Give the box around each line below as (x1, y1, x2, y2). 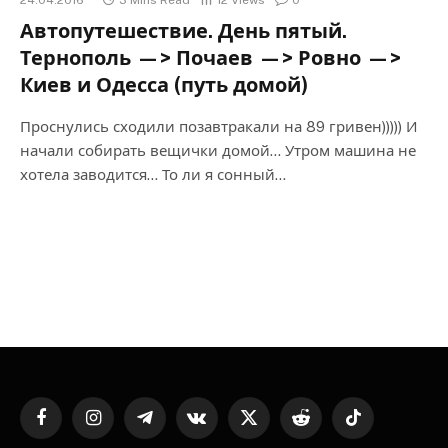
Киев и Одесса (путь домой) (20, 72, 308, 97)
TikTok (351, 418, 394, 433)
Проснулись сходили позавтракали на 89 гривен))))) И (20, 117, 418, 135)
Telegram (143, 418, 203, 433)
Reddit (299, 418, 340, 433)
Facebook (39, 418, 100, 433)
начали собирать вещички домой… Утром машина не (20, 141, 416, 159)
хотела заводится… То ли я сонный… (20, 165, 286, 183)
